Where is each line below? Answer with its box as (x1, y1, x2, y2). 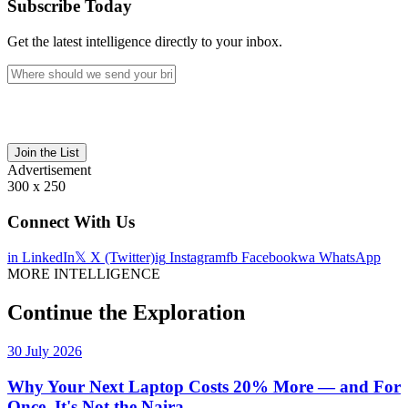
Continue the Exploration (7, 301, 245, 325)
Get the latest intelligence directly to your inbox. (7, 33, 282, 49)
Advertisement (7, 161, 91, 178)
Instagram (166, 250, 226, 266)
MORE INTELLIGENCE (7, 266, 160, 282)
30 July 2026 (7, 343, 82, 360)
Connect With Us (7, 211, 135, 231)
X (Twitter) (87, 250, 155, 266)
